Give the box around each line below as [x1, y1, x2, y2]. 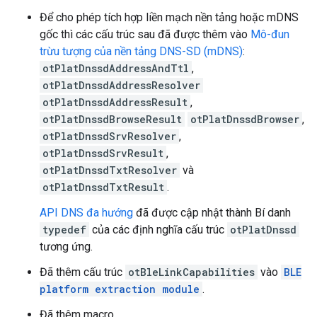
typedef [42, 223, 86, 236]
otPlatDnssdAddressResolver [42, 79, 200, 92]
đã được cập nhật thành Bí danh [133, 206, 291, 219]
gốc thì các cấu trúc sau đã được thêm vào [40, 28, 250, 41]
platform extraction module [40, 282, 200, 296]
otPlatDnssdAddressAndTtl [42, 62, 189, 75]
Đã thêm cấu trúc [40, 265, 125, 279]
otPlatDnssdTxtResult [42, 180, 164, 194]
